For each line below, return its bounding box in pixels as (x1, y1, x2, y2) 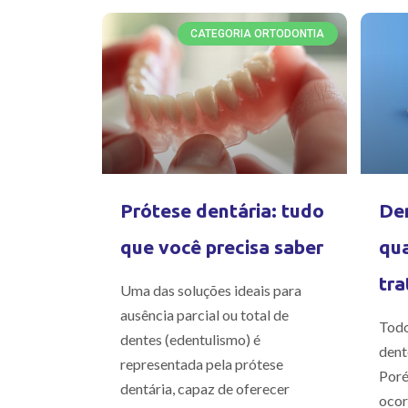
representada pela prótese (120, 355, 283, 373)
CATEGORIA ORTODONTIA (190, 27, 325, 41)
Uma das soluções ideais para (120, 281, 301, 300)
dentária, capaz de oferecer (120, 380, 290, 398)
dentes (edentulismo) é (120, 331, 260, 349)
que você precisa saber (120, 236, 323, 259)
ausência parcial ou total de (120, 306, 289, 324)
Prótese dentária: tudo (120, 199, 324, 222)
